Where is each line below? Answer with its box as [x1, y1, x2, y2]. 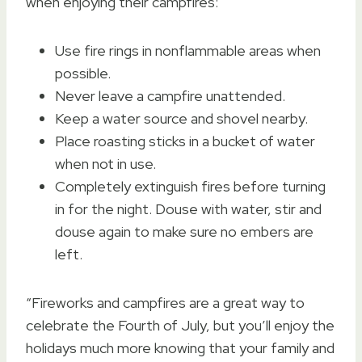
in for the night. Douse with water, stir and [55, 199, 322, 218]
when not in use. [55, 154, 156, 173]
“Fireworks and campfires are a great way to [26, 293, 305, 312]
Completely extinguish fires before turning [55, 176, 326, 196]
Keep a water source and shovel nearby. [55, 108, 308, 128]
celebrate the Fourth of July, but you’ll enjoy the [26, 315, 335, 335]
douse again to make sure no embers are [55, 221, 314, 241]
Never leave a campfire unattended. [55, 86, 285, 105]
